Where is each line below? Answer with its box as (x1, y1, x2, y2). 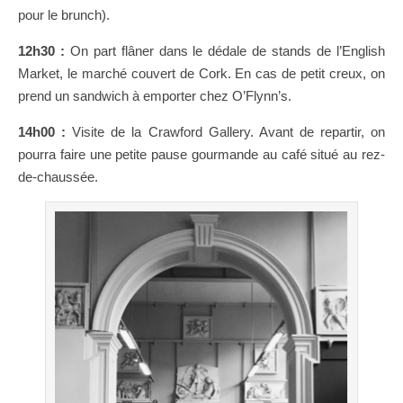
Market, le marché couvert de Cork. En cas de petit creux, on (18, 65, 385, 81)
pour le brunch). (18, 6, 110, 22)
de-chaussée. (18, 168, 98, 184)
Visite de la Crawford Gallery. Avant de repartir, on (66, 123, 386, 139)
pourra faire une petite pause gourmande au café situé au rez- (18, 146, 385, 162)
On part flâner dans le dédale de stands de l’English (64, 42, 386, 58)
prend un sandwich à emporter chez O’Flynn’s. (18, 87, 291, 103)
